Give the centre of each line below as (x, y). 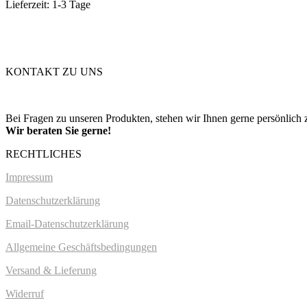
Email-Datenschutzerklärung (67, 224)
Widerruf (25, 294)
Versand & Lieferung (51, 271)
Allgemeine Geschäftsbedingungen (81, 247)
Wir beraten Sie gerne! (58, 131)
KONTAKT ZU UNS (54, 72)
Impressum (29, 177)
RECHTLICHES (44, 154)
